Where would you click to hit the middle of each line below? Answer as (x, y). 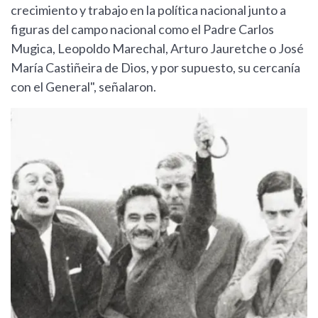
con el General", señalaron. (83, 87)
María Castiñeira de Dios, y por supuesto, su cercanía (155, 68)
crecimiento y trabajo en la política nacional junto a (148, 10)
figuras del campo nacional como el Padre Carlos (142, 29)
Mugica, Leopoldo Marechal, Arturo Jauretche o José (157, 49)
